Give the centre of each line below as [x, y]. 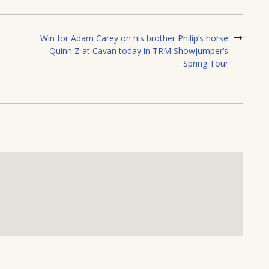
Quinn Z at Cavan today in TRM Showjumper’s [139, 50]
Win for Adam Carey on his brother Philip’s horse [134, 38]
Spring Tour [206, 63]
